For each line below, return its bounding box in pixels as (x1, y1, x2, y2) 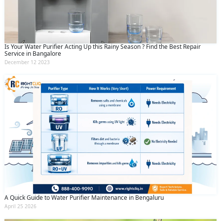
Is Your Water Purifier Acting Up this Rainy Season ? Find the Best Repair (4, 42, 201, 51)
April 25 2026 (4, 202, 37, 210)
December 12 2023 (4, 59, 50, 66)
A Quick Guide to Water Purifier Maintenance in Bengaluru (4, 193, 164, 202)
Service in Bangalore (4, 49, 61, 58)
